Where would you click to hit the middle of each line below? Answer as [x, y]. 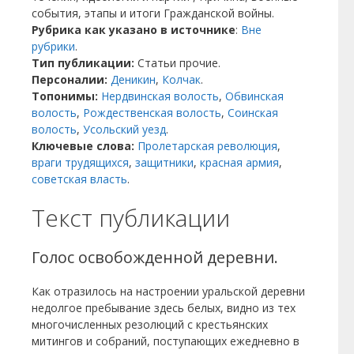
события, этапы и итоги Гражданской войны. [153, 13]
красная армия [239, 162]
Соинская [253, 113]
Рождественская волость [152, 113]
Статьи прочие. [179, 63]
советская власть [79, 179]
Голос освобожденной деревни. [155, 257]
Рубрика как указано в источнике [134, 30]
